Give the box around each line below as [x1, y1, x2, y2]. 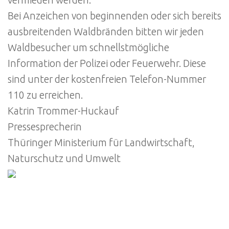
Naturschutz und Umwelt [8, 152, 121, 164]
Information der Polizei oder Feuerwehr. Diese [8, 57, 206, 69]
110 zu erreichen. [8, 89, 83, 101]
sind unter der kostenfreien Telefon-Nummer [8, 73, 206, 85]
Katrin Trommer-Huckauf [8, 105, 119, 117]
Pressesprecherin [8, 121, 82, 132]
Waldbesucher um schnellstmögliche [8, 41, 169, 53]
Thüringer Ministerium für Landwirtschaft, [8, 136, 195, 148]
